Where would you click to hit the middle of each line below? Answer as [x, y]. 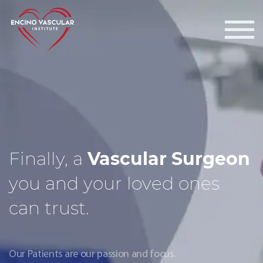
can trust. [49, 208]
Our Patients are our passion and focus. [92, 254]
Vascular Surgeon [169, 159]
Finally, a [48, 159]
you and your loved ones [114, 183]
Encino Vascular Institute [67, 12]
